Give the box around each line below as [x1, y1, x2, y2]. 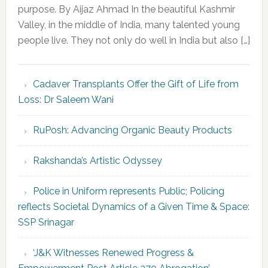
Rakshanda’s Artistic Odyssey [32, 155, 162, 167]
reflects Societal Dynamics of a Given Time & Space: [17, 201, 249, 213]
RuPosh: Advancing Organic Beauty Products [32, 124, 232, 136]
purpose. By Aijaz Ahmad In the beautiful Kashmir [17, 4, 235, 16]
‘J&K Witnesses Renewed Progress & [32, 247, 194, 259]
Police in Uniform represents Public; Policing [32, 185, 224, 197]
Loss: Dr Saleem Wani [17, 94, 114, 106]
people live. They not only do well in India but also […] [17, 35, 250, 47]
